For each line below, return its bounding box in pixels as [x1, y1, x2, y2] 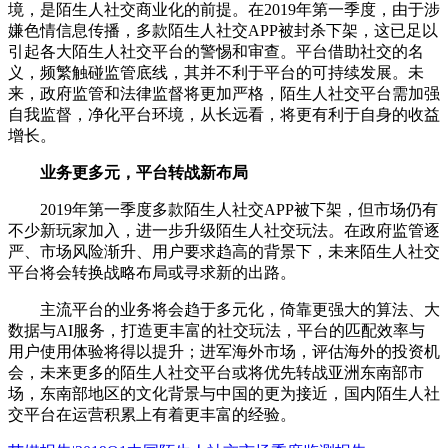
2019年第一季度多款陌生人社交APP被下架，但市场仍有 [8, 201, 438, 219]
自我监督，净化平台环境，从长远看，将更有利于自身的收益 [8, 106, 440, 124]
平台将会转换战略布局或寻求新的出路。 [8, 264, 296, 282]
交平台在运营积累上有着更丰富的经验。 [8, 406, 296, 424]
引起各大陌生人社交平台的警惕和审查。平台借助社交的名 [8, 43, 424, 61]
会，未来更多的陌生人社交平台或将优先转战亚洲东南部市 [8, 364, 424, 382]
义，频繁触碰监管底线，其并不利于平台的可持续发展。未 [8, 64, 424, 82]
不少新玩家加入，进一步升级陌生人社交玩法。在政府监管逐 [8, 222, 440, 240]
